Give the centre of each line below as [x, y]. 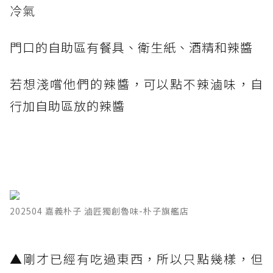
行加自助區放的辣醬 [67, 105]
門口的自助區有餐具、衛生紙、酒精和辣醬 [131, 47]
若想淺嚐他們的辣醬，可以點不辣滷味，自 [136, 83]
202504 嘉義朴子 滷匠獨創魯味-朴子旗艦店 [99, 211]
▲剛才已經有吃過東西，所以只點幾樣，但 [136, 258]
